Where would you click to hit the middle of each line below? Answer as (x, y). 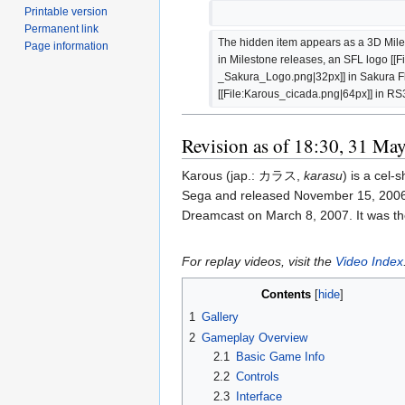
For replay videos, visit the (259, 262)
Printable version (66, 12)
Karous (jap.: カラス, (243, 176)
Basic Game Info (280, 356)
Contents (286, 295)
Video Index (369, 262)
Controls (257, 376)
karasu (323, 176)
